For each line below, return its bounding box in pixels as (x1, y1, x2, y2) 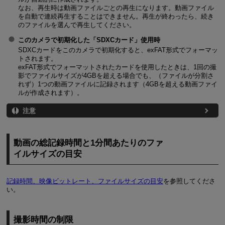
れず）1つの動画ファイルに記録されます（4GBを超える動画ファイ (18, 80, 217, 88)
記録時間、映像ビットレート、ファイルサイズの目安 (6, 177, 163, 185)
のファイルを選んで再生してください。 (18, 21, 136, 29)
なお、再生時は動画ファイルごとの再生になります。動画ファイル (18, 4, 214, 12)
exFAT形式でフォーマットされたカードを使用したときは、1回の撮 (18, 63, 216, 71)
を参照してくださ (163, 177, 215, 185)
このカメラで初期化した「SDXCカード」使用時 (18, 36, 160, 44)
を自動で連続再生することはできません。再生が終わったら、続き (18, 13, 214, 21)
